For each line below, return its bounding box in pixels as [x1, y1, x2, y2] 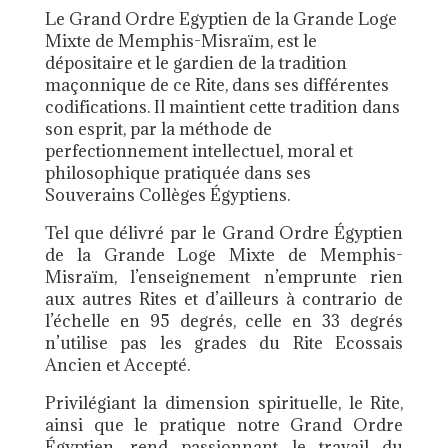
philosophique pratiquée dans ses [44, 162, 311, 185]
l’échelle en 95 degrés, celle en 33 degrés [44, 310, 404, 333]
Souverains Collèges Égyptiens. [44, 184, 290, 207]
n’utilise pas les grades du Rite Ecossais [44, 332, 404, 355]
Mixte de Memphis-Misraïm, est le [44, 30, 317, 53]
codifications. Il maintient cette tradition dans [44, 96, 400, 119]
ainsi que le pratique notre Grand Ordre [44, 414, 404, 437]
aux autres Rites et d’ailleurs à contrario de [44, 288, 404, 311]
